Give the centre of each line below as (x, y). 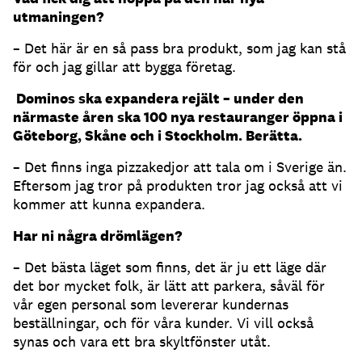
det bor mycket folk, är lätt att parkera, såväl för (169, 286)
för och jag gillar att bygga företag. (124, 67)
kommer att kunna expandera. (109, 204)
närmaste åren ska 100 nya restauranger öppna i (178, 117)
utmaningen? (58, 17)
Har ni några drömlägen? (97, 236)
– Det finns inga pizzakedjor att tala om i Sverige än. (180, 167)
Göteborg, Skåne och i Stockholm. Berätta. (158, 136)
